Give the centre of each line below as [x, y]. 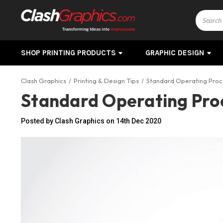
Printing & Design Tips [106, 81]
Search [207, 15]
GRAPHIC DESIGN [175, 53]
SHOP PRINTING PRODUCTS [68, 53]
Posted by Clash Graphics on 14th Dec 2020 [91, 121]
